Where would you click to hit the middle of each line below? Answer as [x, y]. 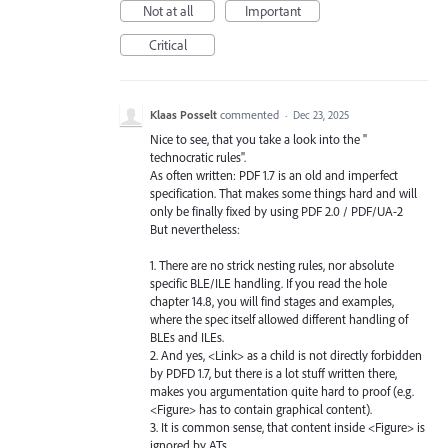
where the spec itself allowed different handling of [279, 319]
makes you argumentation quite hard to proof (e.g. [282, 391]
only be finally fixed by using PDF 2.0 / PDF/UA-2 [276, 211]
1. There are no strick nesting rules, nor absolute [272, 265]
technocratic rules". [198, 157]
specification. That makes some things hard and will [283, 193]
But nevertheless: [195, 229]
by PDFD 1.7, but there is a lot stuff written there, [273, 373]
